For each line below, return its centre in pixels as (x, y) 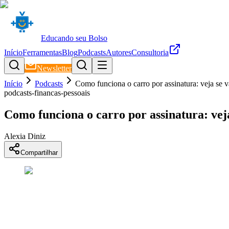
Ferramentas (42, 52)
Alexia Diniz (25, 136)
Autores (119, 52)
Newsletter (54, 68)
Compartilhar (39, 152)
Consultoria (150, 52)
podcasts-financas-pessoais (47, 93)
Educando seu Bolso (74, 38)
